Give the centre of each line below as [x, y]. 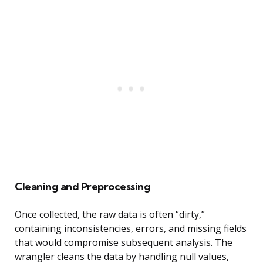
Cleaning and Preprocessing [82, 187]
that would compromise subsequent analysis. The [124, 243]
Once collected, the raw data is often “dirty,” [110, 215]
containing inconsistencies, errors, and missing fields [131, 229]
